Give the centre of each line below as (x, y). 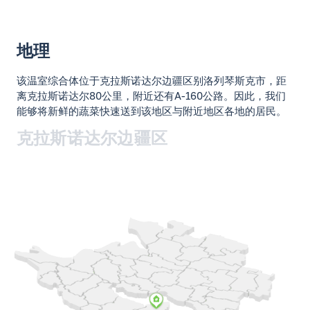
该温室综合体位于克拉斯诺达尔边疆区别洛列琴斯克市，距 (152, 80)
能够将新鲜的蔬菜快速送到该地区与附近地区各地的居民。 (152, 111)
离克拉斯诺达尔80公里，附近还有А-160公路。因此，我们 (151, 95)
